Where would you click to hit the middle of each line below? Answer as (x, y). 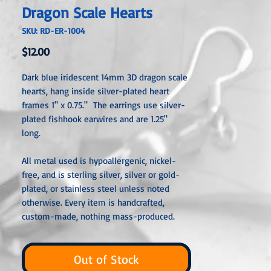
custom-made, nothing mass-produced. (100, 216)
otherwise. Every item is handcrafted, (93, 202)
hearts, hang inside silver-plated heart (96, 91)
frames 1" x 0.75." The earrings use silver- (103, 105)
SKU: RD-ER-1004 (54, 31)
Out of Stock (106, 259)
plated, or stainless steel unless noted (96, 188)
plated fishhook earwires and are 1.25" (95, 119)
